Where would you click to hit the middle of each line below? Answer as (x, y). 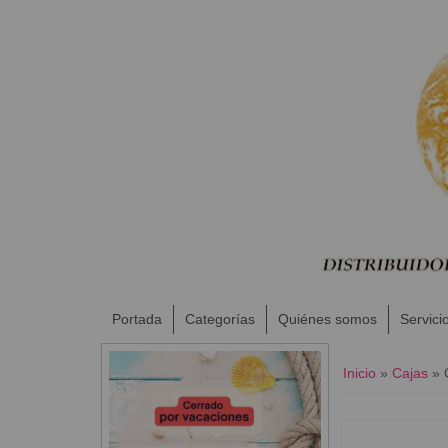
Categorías (219, 318)
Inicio (359, 372)
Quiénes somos (327, 318)
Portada (136, 318)
